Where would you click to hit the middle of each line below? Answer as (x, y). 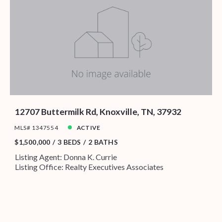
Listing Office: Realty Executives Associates (89, 167)
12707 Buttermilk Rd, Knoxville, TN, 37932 (98, 111)
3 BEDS (69, 142)
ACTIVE (88, 127)
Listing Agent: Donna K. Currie (66, 157)
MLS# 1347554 (36, 127)
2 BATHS (103, 142)
